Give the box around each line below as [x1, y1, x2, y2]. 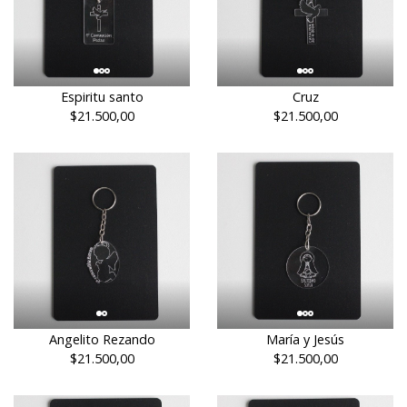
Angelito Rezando [48, 331, 155, 348]
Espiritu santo [60, 88, 144, 105]
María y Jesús [266, 331, 344, 348]
